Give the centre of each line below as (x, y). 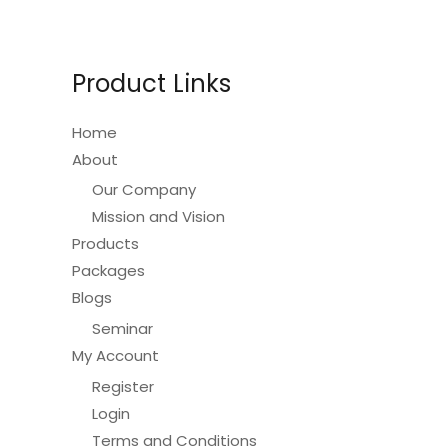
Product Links (151, 83)
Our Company (144, 190)
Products (105, 244)
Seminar (122, 329)
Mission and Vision (158, 217)
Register (123, 386)
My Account (115, 356)
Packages (108, 271)
